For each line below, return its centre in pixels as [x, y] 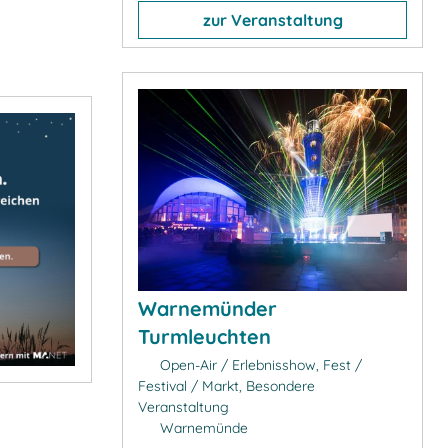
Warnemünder [207, 308]
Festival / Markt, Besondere [226, 385]
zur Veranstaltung [272, 19]
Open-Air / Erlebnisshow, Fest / [258, 364]
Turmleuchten [204, 336]
